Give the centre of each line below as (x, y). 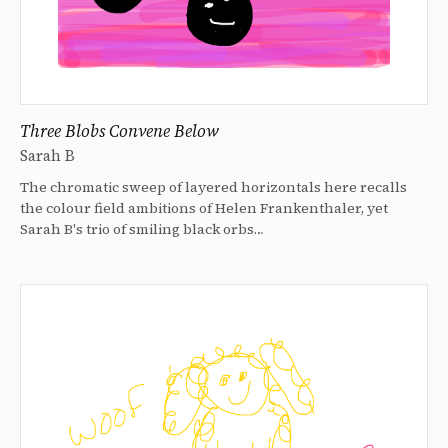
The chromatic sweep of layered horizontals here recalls (213, 187)
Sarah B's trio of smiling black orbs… (142, 229)
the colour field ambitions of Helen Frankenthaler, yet (204, 208)
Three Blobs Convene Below (119, 131)
